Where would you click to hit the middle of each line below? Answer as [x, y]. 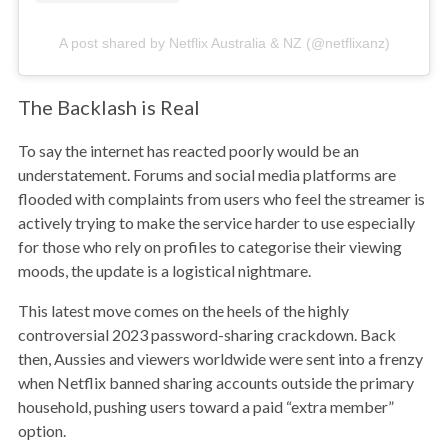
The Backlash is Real [109, 106]
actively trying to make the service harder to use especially [216, 222]
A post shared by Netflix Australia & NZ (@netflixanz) [224, 42]
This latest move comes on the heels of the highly [183, 310]
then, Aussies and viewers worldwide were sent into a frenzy [220, 358]
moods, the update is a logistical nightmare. [164, 270]
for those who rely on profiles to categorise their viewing [210, 246]
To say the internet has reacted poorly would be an [188, 150]
